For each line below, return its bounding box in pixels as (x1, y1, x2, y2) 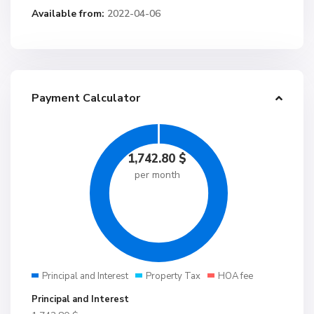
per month (134, 168, 180, 182)
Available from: (32, 7, 104, 20)
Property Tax (146, 270, 200, 282)
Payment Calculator (32, 90, 140, 106)
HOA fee (218, 270, 253, 282)
